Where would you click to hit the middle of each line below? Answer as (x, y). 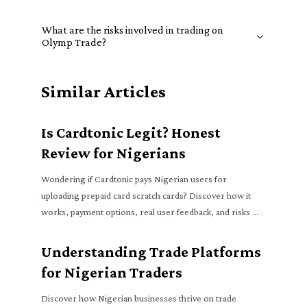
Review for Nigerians (113, 153)
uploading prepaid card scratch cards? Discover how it (146, 195)
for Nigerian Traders (112, 272)
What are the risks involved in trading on (133, 30)
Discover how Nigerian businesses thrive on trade (139, 298)
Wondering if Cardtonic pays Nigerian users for (134, 179)
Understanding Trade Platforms (151, 252)
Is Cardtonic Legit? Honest (131, 133)
